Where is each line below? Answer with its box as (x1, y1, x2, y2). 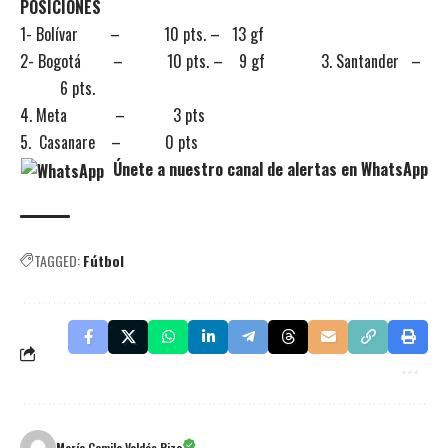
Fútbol (83, 249, 124, 271)
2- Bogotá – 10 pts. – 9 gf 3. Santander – (20, 48, 425, 73)
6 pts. (20, 75, 95, 100)
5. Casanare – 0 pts (20, 129, 198, 154)
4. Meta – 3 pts (20, 102, 205, 127)
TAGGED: (34, 249, 80, 271)
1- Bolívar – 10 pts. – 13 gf (20, 21, 264, 46)
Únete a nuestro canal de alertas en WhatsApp (108, 156, 428, 181)
